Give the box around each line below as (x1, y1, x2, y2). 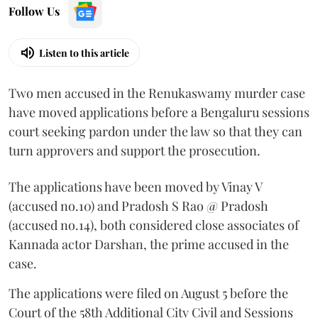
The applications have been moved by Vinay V (9, 178, 262, 196)
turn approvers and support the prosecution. (9, 142, 261, 160)
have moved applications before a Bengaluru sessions (9, 104, 309, 121)
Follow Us (9, 4, 60, 19)
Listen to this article (39, 45, 129, 60)
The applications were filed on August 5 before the (9, 285, 288, 302)
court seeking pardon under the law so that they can (9, 123, 302, 141)
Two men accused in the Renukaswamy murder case (9, 84, 305, 102)
